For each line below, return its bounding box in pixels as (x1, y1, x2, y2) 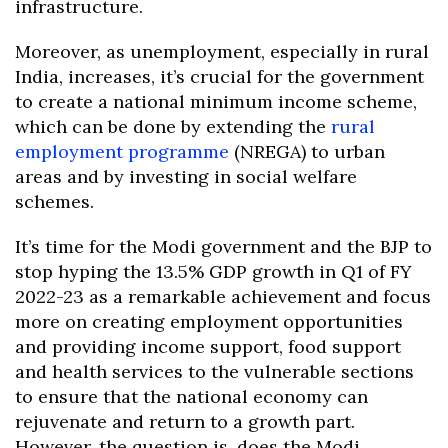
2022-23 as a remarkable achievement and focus (15, 285, 431, 309)
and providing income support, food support (15, 335, 401, 359)
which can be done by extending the (15, 115, 331, 139)
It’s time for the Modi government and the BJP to (15, 235, 432, 259)
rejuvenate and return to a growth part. (15, 410, 355, 434)
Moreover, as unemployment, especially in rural (15, 40, 429, 64)
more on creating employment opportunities (15, 310, 403, 334)
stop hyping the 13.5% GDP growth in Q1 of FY (15, 260, 412, 284)
